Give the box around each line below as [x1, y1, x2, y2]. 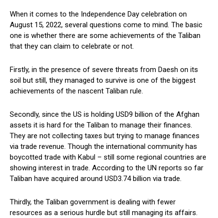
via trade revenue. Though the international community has [10, 142, 197, 151]
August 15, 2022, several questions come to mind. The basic [10, 20, 202, 30]
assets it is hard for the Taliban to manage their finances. [10, 121, 192, 130]
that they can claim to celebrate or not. [10, 42, 134, 51]
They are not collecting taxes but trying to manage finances [10, 131, 200, 141]
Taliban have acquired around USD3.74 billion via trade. [10, 174, 182, 183]
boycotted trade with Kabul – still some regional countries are [10, 153, 206, 162]
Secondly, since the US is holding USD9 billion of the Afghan [10, 110, 200, 119]
